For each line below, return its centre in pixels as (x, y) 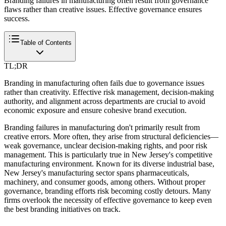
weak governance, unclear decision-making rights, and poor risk (106, 145)
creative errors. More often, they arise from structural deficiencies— (111, 136)
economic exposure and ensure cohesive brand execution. (95, 110)
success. (17, 18)
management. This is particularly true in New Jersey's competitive (108, 154)
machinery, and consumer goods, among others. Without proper (105, 182)
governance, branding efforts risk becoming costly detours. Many (107, 191)
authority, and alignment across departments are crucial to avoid (105, 101)
